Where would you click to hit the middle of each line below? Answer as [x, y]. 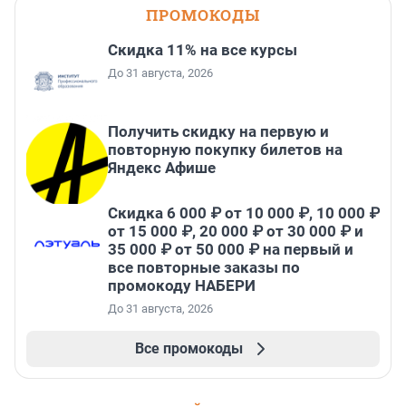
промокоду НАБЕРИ [182, 286]
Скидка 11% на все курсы [203, 50]
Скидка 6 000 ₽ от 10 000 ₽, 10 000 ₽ [244, 213]
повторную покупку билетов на [225, 150]
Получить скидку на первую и [218, 132]
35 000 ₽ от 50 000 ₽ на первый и [231, 250]
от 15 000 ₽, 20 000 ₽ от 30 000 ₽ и [236, 232]
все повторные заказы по [204, 268]
